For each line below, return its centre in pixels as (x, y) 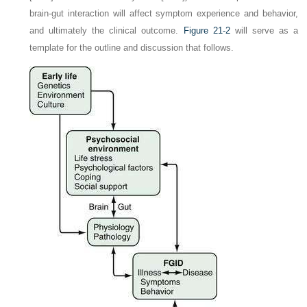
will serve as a (264, 30)
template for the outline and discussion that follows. (132, 47)
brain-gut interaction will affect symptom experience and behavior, (164, 13)
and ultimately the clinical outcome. (107, 30)
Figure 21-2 (207, 30)
